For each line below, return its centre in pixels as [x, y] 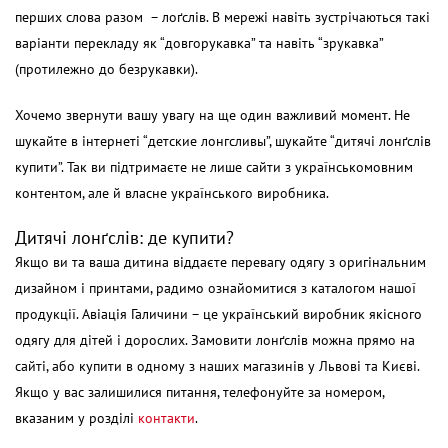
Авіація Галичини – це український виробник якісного [252, 314]
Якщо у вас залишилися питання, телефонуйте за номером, [199, 392]
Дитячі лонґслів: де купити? [124, 237]
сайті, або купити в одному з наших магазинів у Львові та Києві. [217, 366]
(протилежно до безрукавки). [106, 69]
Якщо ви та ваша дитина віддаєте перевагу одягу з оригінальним [220, 262]
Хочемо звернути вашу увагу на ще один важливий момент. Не [212, 115]
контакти [166, 418]
